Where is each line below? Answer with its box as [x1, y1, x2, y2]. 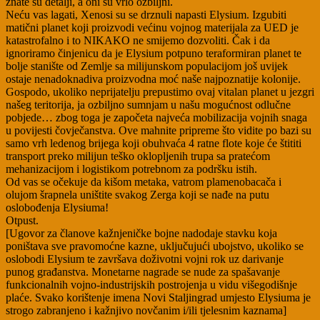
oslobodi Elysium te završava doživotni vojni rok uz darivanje [6, 253, 284, 266]
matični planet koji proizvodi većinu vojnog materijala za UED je [6, 21, 299, 34]
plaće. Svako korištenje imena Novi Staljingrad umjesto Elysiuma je [6, 291, 311, 304]
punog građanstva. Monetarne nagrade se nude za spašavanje [6, 266, 280, 279]
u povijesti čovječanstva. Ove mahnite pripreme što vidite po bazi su [6, 124, 311, 137]
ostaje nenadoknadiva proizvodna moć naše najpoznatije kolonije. [6, 73, 301, 86]
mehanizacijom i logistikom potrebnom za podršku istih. [6, 163, 257, 176]
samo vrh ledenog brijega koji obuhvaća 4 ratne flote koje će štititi [6, 137, 301, 150]
